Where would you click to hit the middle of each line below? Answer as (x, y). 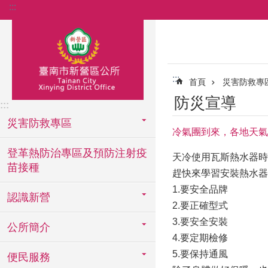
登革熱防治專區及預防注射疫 (77, 153)
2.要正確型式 (200, 205)
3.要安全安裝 (200, 222)
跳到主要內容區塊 (44, 12)
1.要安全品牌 (200, 189)
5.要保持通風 (200, 254)
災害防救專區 (39, 123)
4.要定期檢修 (200, 238)
